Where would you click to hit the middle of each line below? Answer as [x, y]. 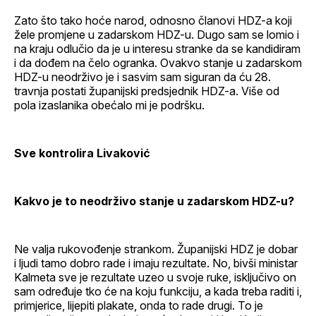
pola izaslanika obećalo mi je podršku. [109, 105]
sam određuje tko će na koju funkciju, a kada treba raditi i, [158, 291]
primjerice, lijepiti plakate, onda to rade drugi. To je [139, 305]
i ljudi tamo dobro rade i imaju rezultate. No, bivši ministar [156, 263]
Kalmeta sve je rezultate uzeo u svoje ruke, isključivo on [155, 277]
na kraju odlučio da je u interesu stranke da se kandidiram [157, 48]
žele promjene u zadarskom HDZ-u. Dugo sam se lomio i [157, 34]
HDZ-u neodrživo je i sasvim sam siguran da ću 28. [142, 77]
